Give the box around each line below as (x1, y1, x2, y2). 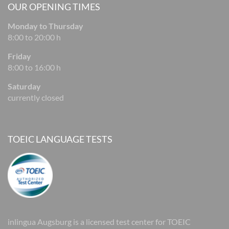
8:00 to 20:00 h (8, 32, 61, 42)
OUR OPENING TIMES (8, 1, 100, 12)
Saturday (8, 81, 41, 91)
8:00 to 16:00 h (8, 62, 61, 72)
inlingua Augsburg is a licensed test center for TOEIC (8, 217, 191, 226)
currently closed (8, 93, 64, 102)
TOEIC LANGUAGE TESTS (8, 133, 112, 145)
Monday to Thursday (8, 21, 83, 31)
